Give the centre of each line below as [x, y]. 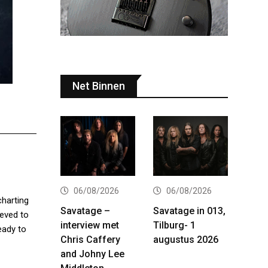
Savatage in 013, [189, 211]
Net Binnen [99, 86]
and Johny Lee [92, 254]
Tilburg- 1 [174, 225]
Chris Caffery [90, 239]
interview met [90, 225]
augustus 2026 [186, 239]
